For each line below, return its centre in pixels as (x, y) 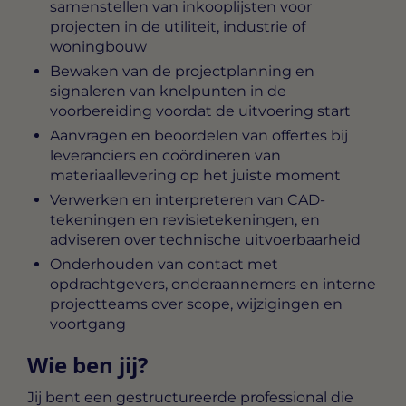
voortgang (88, 324)
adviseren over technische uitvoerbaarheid (205, 240)
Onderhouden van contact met (164, 265)
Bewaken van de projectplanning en (182, 72)
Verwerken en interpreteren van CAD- (188, 200)
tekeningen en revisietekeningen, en (185, 220)
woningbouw (98, 47)
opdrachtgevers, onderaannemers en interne (213, 285)
